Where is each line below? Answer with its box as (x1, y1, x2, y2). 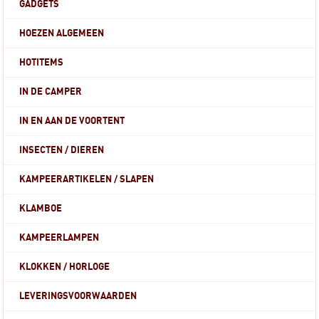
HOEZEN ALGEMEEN (19, 28, 105, 38)
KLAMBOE (19, 204, 63, 214)
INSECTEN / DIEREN (19, 145, 105, 155)
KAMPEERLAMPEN (19, 233, 100, 243)
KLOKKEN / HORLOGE (19, 262, 110, 272)
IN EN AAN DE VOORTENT (19, 116, 125, 126)
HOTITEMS (19, 58, 64, 68)
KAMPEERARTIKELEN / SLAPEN (19, 174, 155, 184)
